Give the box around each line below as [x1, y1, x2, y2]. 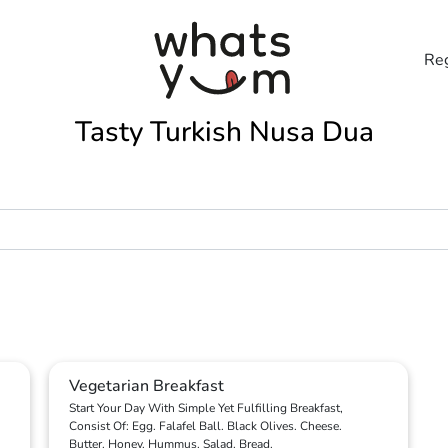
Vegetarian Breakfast [69, 375, 224, 397]
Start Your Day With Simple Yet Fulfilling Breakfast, [69, 400, 343, 416]
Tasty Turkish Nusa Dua [74, 113, 374, 151]
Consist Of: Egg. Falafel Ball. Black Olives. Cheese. [69, 418, 342, 434]
